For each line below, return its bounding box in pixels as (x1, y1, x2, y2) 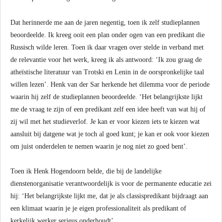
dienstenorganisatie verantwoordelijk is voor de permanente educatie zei (10, 180, 212, 187)
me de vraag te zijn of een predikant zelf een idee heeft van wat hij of (10, 106, 206, 113)
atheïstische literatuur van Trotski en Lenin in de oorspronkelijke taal (10, 68, 204, 76)
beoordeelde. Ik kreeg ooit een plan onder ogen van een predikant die (10, 31, 205, 39)
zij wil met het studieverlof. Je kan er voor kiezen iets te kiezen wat (10, 118, 200, 125)
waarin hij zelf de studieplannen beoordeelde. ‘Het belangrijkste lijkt (10, 93, 203, 101)
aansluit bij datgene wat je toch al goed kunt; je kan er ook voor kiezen (10, 130, 209, 138)
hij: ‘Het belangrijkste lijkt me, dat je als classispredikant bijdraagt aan (10, 192, 208, 200)
